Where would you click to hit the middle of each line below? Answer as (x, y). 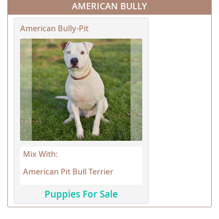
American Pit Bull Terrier (68, 171)
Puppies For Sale (81, 194)
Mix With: (40, 154)
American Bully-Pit (54, 29)
